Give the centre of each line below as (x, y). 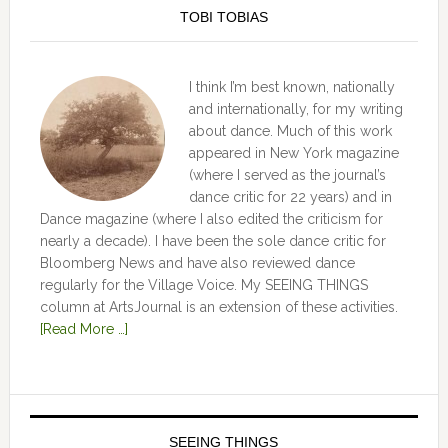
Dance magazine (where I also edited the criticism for (211, 219)
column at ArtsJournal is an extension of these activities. (218, 307)
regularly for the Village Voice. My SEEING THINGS (203, 285)
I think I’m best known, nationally (291, 87)
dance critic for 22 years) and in (290, 197)
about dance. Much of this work (290, 131)
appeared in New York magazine (293, 153)
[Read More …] (83, 329)
